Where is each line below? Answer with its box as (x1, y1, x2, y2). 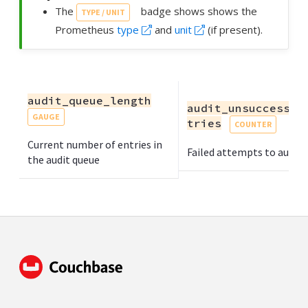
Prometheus (55, 23, 117, 37)
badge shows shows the (138, 4, 257, 19)
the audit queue (27, 153, 100, 167)
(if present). (204, 23, 263, 37)
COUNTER (234, 119, 272, 130)
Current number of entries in (27, 137, 162, 152)
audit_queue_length (27, 93, 151, 108)
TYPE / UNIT (81, 7, 125, 18)
